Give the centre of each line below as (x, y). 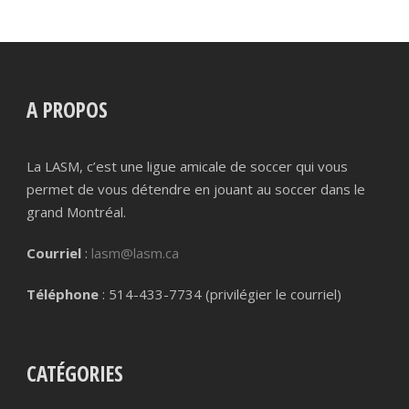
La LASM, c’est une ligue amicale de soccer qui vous (187, 166)
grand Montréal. (76, 211)
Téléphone (63, 294)
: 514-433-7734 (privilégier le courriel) (220, 294)
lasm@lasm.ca (135, 252)
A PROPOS (67, 109)
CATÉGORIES (75, 373)
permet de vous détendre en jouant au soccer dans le (196, 189)
